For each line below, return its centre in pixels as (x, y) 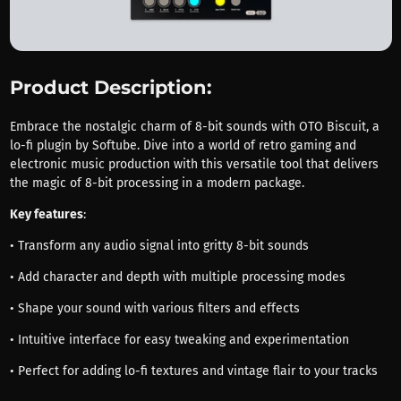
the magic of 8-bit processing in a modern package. (157, 183)
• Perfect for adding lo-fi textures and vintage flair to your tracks (193, 371)
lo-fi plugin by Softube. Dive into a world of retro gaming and (183, 146)
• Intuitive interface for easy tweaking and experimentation (179, 340)
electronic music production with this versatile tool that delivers (194, 165)
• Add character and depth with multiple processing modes (177, 277)
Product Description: (111, 88)
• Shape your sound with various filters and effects (154, 309)
